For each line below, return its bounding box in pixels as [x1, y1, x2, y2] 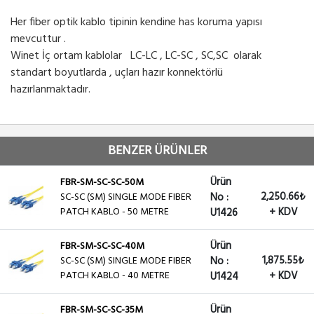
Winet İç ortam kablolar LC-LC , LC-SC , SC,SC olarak [11, 47, 261, 66]
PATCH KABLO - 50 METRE [60, 204, 169, 221]
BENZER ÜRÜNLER [107, 141, 207, 162]
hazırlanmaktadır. [11, 81, 96, 100]
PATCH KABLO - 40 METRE [60, 268, 170, 285]
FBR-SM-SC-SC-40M [60, 238, 144, 255]
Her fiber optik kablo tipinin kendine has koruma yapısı [11, 13, 262, 32]
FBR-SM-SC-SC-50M [60, 175, 144, 191]
